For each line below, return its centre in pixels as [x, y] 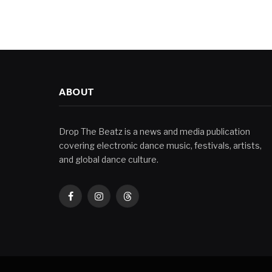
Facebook [90, 202]
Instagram [119, 202]
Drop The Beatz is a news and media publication [155, 131]
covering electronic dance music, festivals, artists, [160, 145]
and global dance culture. [109, 159]
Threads [143, 202]
